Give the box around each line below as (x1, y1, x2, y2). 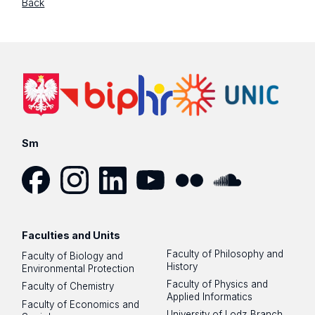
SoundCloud (212, 193, 270, 206)
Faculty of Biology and (22, 250, 124, 262)
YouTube (136, 193, 177, 206)
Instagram (59, 193, 106, 206)
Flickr (174, 193, 198, 206)
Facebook (21, 193, 69, 206)
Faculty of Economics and (22, 298, 140, 310)
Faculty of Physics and (167, 278, 269, 290)
